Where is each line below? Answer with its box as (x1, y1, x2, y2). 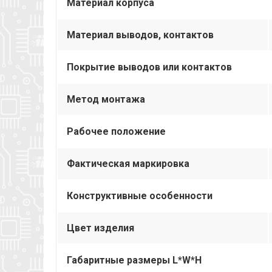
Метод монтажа (67, 93, 145, 105)
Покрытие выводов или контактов (67, 61, 232, 73)
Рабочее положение (67, 125, 166, 137)
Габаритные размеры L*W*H (67, 254, 202, 266)
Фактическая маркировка (67, 157, 189, 169)
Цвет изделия (67, 222, 134, 234)
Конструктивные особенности (67, 189, 212, 202)
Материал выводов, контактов (67, 29, 214, 41)
